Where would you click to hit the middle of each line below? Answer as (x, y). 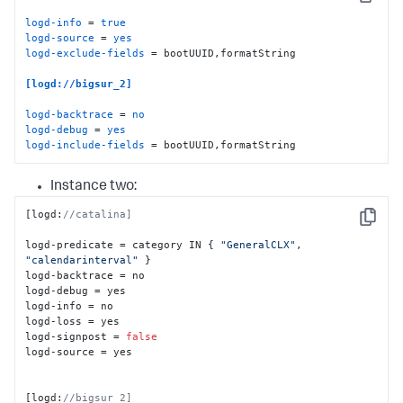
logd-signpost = (76, 337)
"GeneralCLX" (259, 245)
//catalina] (98, 215)
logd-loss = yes (73, 322)
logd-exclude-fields (85, 53)
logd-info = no (70, 306)
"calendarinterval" (82, 260)
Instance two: (94, 187)
